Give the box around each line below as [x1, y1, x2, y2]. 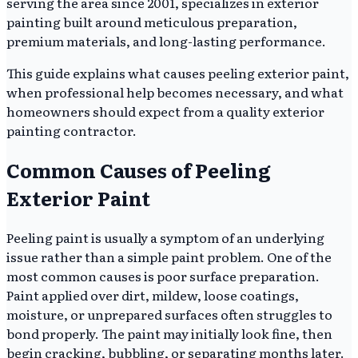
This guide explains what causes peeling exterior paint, [6, 62, 349, 82]
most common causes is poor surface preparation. [6, 265, 320, 285]
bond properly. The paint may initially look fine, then [6, 323, 332, 343]
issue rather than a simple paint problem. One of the [6, 246, 332, 266]
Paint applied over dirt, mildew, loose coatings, [6, 284, 299, 304]
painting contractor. [6, 120, 137, 140]
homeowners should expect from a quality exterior [6, 101, 324, 121]
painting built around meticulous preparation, [6, 11, 297, 31]
